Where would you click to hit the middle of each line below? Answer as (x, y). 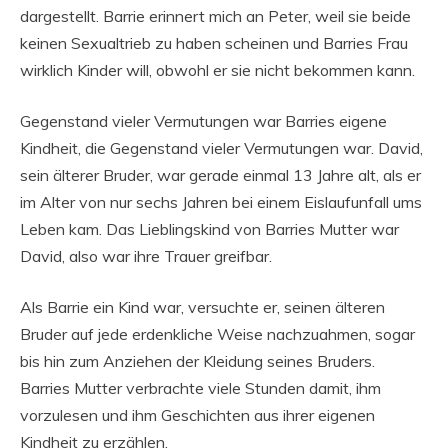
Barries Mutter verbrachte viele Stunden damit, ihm (200, 388)
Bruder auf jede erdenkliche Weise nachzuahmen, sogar (217, 334)
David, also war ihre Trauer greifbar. (146, 256)
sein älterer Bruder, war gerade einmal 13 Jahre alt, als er (220, 175)
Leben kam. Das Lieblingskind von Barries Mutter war (209, 229)
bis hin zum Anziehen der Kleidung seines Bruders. (197, 361)
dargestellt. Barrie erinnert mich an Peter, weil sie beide (215, 16)
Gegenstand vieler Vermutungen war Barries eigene (203, 121)
